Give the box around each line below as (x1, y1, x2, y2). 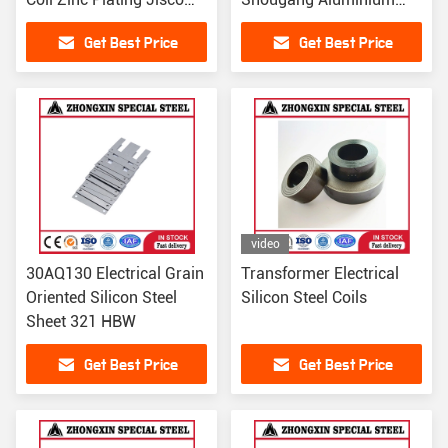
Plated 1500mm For (241, 14, 382, 33)
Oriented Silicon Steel (26, 288, 177, 307)
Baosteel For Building (26, 14, 177, 33)
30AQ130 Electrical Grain (26, 264, 204, 283)
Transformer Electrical (241, 264, 399, 283)
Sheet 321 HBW (26, 312, 136, 331)
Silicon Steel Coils (241, 288, 367, 307)
